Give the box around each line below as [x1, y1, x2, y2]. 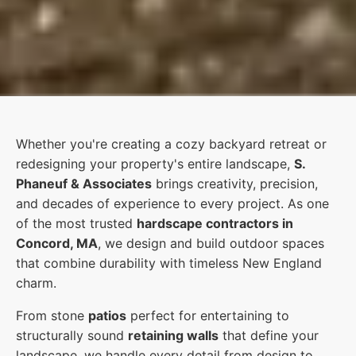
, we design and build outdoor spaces [98, 234, 324, 251]
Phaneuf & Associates [16, 175, 152, 192]
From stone [16, 307, 88, 323]
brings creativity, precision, [152, 175, 318, 192]
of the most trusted [16, 215, 137, 231]
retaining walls [128, 327, 219, 343]
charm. [16, 274, 56, 291]
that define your [219, 327, 319, 343]
